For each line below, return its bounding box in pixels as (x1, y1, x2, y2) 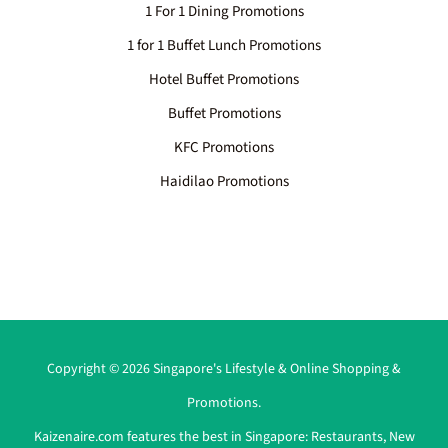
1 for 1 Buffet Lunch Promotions (127, 34, 321, 56)
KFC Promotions (174, 136, 274, 158)
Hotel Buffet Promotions (149, 68, 299, 90)
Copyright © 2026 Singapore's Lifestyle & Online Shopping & (47, 358, 401, 379)
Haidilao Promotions (159, 170, 289, 192)
